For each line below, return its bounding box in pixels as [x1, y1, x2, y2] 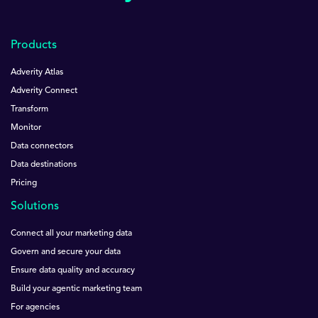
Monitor [11, 123, 41, 132]
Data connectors [11, 141, 73, 150]
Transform [11, 104, 48, 114]
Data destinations [11, 160, 77, 169]
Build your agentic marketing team [11, 284, 142, 293]
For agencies [11, 302, 60, 312]
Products [11, 39, 57, 51]
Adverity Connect [11, 86, 77, 95]
